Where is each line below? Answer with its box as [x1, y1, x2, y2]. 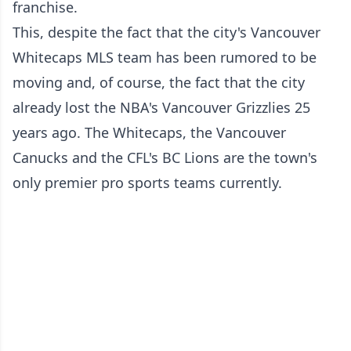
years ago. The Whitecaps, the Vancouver [13, 123, 286, 142]
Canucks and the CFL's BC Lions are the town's [13, 148, 317, 167]
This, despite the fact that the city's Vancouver [13, 23, 320, 42]
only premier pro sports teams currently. [13, 173, 282, 192]
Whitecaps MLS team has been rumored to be [13, 48, 317, 67]
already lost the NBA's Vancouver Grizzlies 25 [13, 98, 310, 117]
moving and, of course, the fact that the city [13, 73, 305, 92]
